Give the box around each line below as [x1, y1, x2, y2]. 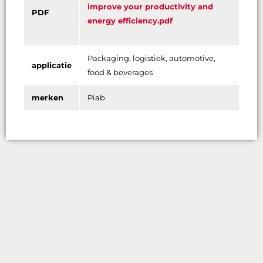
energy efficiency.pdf [87, 16, 173, 26]
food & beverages [87, 68, 153, 77]
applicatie [32, 60, 72, 70]
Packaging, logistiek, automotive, [87, 53, 215, 63]
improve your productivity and [87, 2, 213, 12]
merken [32, 93, 66, 103]
